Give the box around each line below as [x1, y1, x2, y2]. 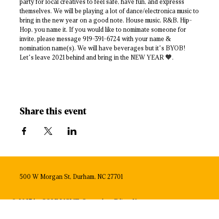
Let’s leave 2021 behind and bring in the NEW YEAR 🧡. [20, 54, 174, 62]
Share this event [20, 106, 87, 117]
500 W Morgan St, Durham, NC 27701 [20, 173, 123, 181]
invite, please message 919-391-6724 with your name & [20, 35, 171, 43]
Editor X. [114, 197, 139, 205]
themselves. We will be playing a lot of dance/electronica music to [20, 7, 199, 15]
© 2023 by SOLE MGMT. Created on [11, 197, 114, 205]
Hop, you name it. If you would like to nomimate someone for [20, 26, 186, 34]
